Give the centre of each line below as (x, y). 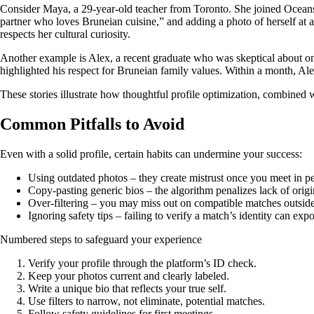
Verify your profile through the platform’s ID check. (142, 263)
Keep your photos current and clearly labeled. (129, 275)
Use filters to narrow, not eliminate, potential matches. (146, 301)
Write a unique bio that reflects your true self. (127, 288)
